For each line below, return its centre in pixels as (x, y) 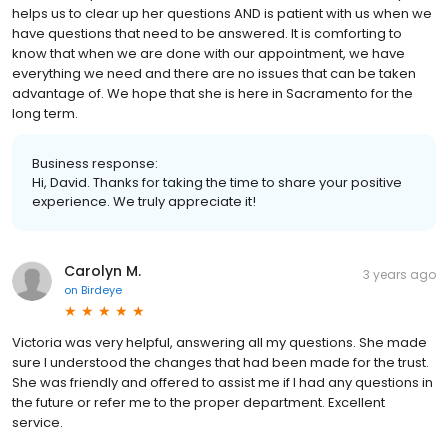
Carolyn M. (102, 270)
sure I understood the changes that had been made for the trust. (220, 362)
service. (37, 422)
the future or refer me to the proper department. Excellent (198, 402)
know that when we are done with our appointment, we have (208, 53)
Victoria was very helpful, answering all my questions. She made (219, 342)
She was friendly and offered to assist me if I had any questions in (222, 382)
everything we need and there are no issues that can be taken (214, 73)
